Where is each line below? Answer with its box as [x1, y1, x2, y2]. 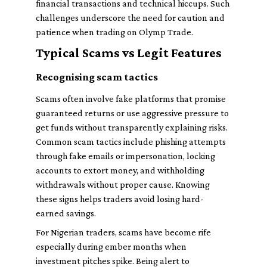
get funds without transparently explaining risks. [36, 122, 228, 132]
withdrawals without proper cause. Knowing [36, 179, 210, 190]
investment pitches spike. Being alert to [36, 256, 190, 266]
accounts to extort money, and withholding [36, 165, 204, 175]
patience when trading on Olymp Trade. [36, 27, 193, 37]
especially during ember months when [36, 241, 187, 252]
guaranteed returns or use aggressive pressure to [36, 108, 229, 118]
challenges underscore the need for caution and [36, 13, 225, 23]
